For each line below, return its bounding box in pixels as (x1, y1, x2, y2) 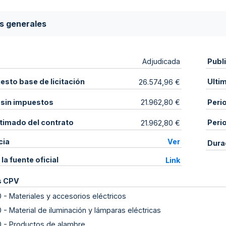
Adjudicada (142, 57, 181, 66)
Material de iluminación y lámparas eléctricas (9, 206, 161, 215)
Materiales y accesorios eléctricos (9, 191, 126, 200)
